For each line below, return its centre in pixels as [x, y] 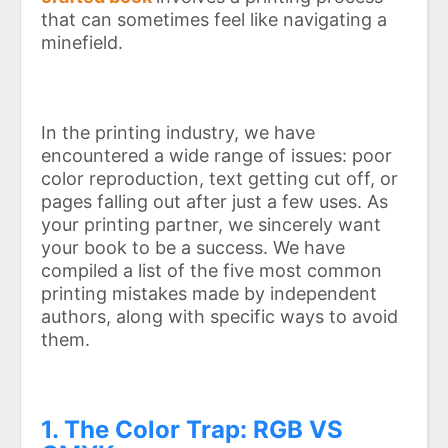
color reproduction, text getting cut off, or [219, 179]
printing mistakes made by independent [209, 294]
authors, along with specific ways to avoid [219, 317]
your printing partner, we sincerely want [211, 225]
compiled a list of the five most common [211, 271]
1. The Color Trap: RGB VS [192, 429]
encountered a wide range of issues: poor [216, 156]
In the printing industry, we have [178, 133]
